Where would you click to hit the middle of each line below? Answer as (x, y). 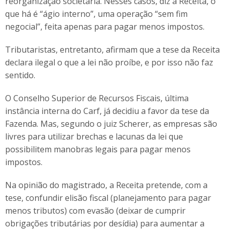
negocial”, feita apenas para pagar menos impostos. (105, 27)
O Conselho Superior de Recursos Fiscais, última (97, 98)
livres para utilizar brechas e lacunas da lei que (94, 136)
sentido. (20, 75)
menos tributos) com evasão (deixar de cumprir (95, 211)
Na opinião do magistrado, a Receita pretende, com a (106, 185)
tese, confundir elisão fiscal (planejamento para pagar (108, 198)
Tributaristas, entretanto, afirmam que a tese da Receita (112, 50)
